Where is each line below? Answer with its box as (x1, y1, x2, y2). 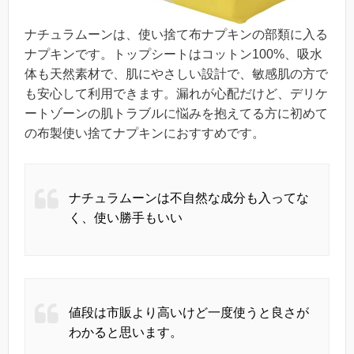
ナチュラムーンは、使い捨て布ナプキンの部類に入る (24, 28, 328, 42)
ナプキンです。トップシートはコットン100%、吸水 (24, 47, 322, 62)
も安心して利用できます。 (24, 87, 176, 101)
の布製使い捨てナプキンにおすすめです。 (24, 126, 265, 141)
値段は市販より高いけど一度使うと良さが (69, 306, 309, 320)
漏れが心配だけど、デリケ (176, 87, 328, 101)
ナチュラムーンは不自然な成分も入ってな (69, 191, 309, 205)
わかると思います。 (69, 326, 183, 340)
